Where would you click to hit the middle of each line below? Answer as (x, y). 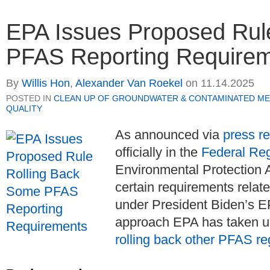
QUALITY (24, 109)
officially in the (158, 152)
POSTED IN (30, 99)
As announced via (169, 135)
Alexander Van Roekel (129, 83)
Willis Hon (46, 83)
